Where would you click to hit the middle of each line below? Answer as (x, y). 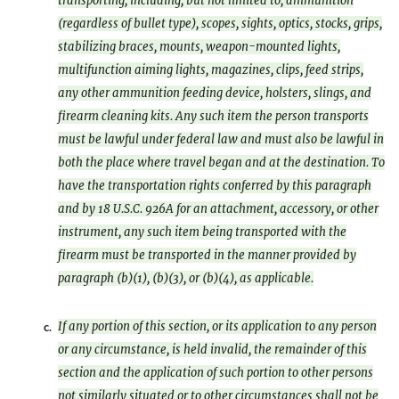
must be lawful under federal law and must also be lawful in (221, 139)
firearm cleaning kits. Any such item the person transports (213, 116)
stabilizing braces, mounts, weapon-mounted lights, (199, 47)
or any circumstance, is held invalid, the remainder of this (212, 350)
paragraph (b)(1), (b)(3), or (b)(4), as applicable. (186, 278)
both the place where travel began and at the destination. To (221, 163)
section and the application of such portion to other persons (216, 373)
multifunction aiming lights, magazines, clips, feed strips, (211, 70)
